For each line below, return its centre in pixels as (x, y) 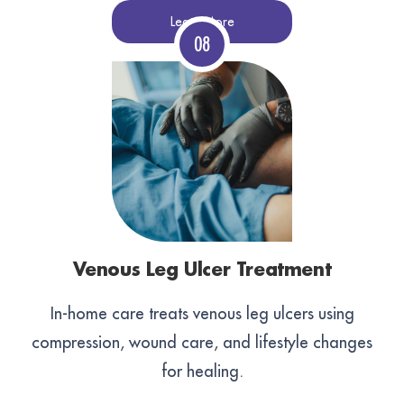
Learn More (202, 22)
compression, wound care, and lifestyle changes (202, 343)
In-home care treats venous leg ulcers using (202, 314)
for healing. (202, 372)
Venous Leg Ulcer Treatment (202, 271)
